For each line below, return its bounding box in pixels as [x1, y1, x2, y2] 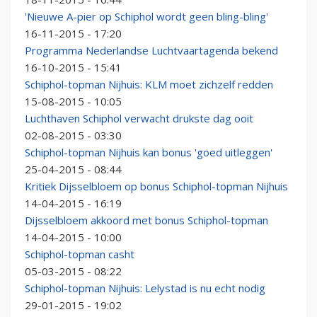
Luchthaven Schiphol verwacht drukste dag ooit [25, 111, 253, 126]
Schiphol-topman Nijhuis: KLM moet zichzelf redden [25, 77, 273, 92]
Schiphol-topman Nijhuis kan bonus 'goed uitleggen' [25, 145, 272, 160]
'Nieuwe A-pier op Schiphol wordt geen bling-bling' [25, 9, 268, 24]
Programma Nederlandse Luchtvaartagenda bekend [25, 43, 278, 58]
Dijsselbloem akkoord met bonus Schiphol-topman [25, 213, 268, 228]
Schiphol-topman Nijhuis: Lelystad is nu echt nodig [25, 281, 265, 296]
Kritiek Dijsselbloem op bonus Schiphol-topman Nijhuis [25, 179, 288, 194]
